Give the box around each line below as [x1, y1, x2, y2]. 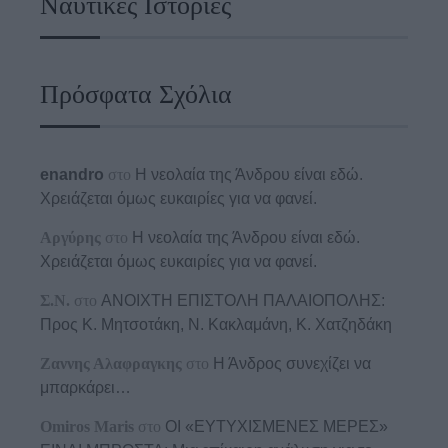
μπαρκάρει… [40, 378, 131, 396]
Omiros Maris [40, 417, 134, 435]
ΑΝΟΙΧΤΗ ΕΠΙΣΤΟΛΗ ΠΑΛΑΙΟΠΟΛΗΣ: [101, 291, 385, 309]
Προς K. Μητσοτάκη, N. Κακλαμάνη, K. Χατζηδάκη [40, 315, 392, 333]
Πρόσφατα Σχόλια [40, 79, 232, 109]
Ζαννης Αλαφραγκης [40, 354, 182, 372]
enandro [40, 165, 104, 183]
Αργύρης [40, 228, 101, 246]
